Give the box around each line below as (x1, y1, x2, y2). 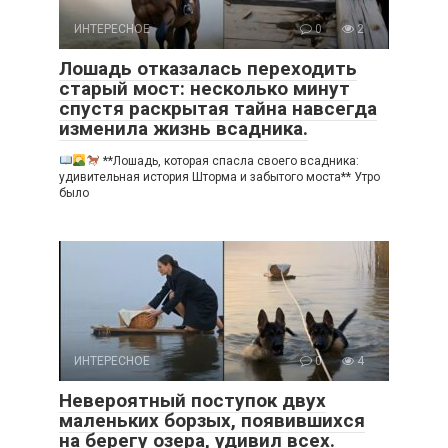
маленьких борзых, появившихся (59, 408, 365, 432)
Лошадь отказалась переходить (59, 56, 357, 80)
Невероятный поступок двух (59, 388, 326, 412)
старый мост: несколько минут (59, 76, 350, 100)
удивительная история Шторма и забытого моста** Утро (59, 169, 380, 184)
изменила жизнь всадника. (59, 116, 308, 140)
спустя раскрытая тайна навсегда (59, 96, 377, 120)
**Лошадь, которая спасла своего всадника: (99, 153, 359, 168)
